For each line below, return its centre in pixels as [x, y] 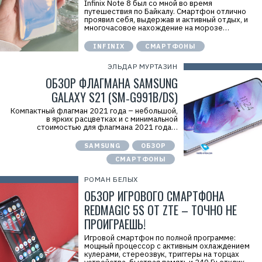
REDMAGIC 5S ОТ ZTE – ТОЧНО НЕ [161, 210]
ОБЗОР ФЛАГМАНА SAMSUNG [111, 83]
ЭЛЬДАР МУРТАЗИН [142, 66]
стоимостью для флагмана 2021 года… [107, 127]
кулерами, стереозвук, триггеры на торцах [162, 254]
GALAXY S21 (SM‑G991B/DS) [114, 97]
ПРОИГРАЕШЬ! [115, 224]
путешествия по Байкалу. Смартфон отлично [166, 11]
